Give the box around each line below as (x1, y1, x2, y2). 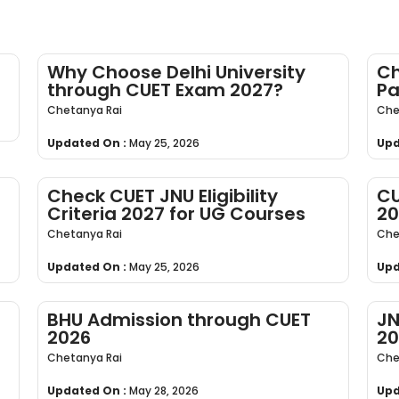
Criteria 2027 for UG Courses (47, 200, 306, 226)
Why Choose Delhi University (47, 59, 306, 85)
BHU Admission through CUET (47, 306, 312, 332)
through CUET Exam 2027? (47, 77, 284, 102)
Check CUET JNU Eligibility (47, 183, 279, 208)
